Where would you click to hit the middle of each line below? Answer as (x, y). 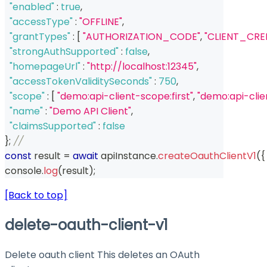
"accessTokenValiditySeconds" (81, 81)
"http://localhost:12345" (142, 66)
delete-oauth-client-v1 (86, 225)
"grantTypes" (40, 36)
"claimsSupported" (53, 126)
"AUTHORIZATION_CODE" (142, 36)
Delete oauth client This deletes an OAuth (102, 254)
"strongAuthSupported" (64, 51)
